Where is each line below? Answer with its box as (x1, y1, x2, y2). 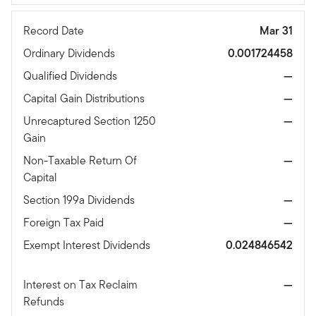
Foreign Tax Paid (23, 214, 107, 231)
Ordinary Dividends (23, 44, 118, 61)
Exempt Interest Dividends (23, 236, 150, 253)
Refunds (23, 293, 67, 310)
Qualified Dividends (23, 67, 120, 84)
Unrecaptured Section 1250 (23, 112, 156, 129)
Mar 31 (260, 22, 293, 39)
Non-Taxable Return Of (23, 152, 137, 169)
